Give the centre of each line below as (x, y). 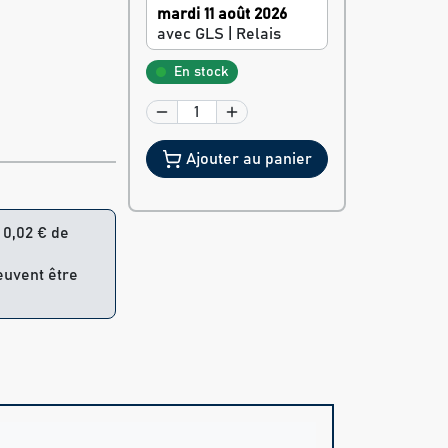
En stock (200, 72)
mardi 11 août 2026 (221, 14)
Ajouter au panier (248, 159)
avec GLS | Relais (218, 34)
